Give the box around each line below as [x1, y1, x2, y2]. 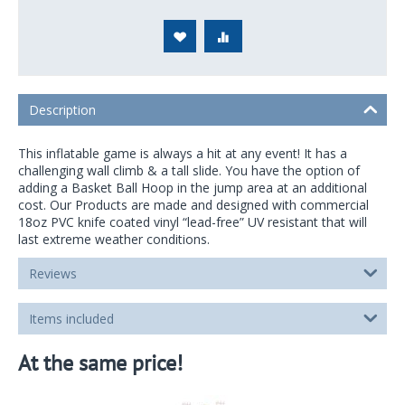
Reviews [29, 264, 77, 282]
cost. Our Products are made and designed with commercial [18, 195, 369, 213]
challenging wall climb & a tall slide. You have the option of [18, 161, 360, 179]
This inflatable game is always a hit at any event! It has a [18, 144, 347, 162]
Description [29, 100, 96, 118]
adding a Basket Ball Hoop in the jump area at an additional [18, 178, 367, 196]
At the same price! [18, 348, 183, 377]
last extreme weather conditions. [18, 230, 210, 248]
